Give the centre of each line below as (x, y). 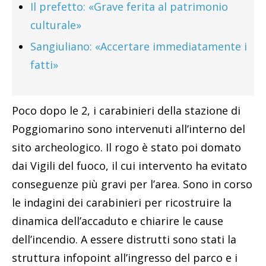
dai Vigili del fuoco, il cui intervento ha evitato (129, 166)
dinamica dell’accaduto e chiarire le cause (118, 221)
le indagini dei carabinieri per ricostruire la (122, 203)
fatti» (44, 65)
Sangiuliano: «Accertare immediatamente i (139, 47)
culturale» (56, 25)
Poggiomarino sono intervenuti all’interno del (129, 129)
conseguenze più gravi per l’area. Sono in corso (132, 184)
